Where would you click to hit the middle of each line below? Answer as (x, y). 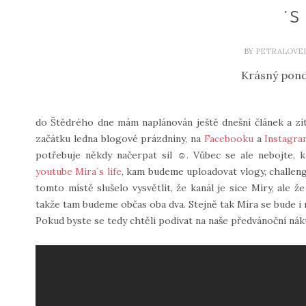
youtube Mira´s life (79, 171)
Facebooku (228, 139)
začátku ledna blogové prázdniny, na (120, 139)
